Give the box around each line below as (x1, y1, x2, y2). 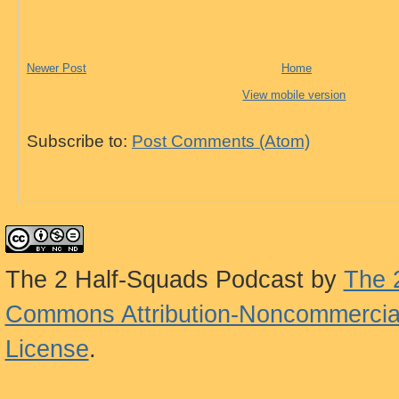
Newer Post (26, 61, 86, 76)
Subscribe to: (26, 131, 132, 151)
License (4, 335, 89, 362)
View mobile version (242, 88, 346, 102)
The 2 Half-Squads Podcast (4, 265, 304, 293)
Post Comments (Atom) (131, 131, 310, 151)
